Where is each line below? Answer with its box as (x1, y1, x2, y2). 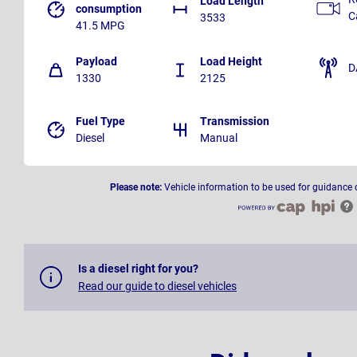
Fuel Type (76, 115, 125, 128)
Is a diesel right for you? (78, 262, 198, 276)
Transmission (200, 115, 269, 128)
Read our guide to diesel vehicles (78, 280, 237, 293)
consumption (76, 2, 142, 16)
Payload (76, 55, 117, 69)
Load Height (200, 55, 262, 69)
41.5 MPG (76, 19, 125, 33)
